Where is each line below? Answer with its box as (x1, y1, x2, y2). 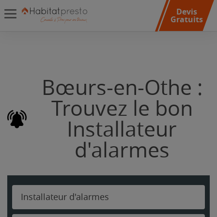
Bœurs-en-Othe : (41, 76, 202, 100)
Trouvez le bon (51, 96, 193, 121)
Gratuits (170, 14, 203, 25)
